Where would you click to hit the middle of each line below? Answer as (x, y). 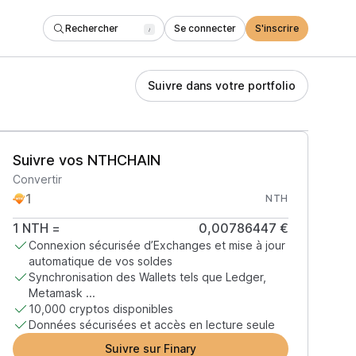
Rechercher (92, 28)
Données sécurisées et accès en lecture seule (151, 325)
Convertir (37, 179)
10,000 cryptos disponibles (101, 309)
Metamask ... (62, 293)
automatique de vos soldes (100, 261)
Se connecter (205, 28)
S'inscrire (277, 28)
